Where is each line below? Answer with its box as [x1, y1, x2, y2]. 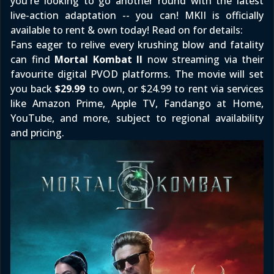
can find [10, 53, 54, 66]
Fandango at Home [163, 97, 262, 110]
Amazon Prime [32, 97, 103, 110]
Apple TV [111, 97, 155, 110]
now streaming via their [143, 53, 264, 66]
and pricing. [10, 126, 64, 139]
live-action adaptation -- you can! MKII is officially [10, 9, 264, 22]
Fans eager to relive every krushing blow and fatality [10, 38, 264, 51]
